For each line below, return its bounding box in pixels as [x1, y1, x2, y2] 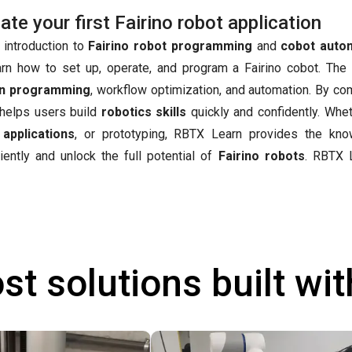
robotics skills [101, 104, 187, 119]
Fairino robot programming [88, 38, 252, 53]
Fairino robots [218, 148, 305, 163]
